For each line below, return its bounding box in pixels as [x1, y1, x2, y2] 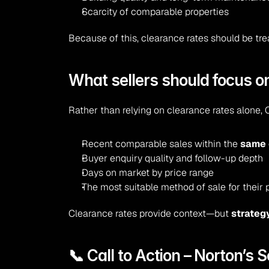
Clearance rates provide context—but [68, 207, 232, 220]
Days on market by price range [82, 166, 214, 179]
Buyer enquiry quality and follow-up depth [82, 152, 264, 165]
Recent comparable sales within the [82, 138, 241, 150]
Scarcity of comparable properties [82, 5, 229, 18]
